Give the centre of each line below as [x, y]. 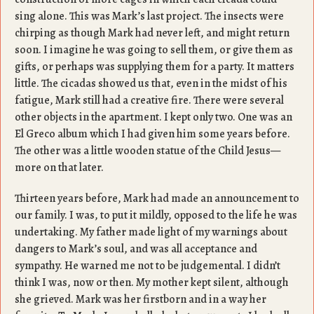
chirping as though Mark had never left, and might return [152, 33]
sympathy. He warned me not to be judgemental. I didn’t [148, 266]
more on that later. [59, 168]
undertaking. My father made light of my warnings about [151, 232]
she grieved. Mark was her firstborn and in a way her [141, 299]
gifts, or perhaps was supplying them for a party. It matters [155, 67]
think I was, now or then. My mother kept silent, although [152, 282]
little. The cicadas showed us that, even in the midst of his [151, 83]
